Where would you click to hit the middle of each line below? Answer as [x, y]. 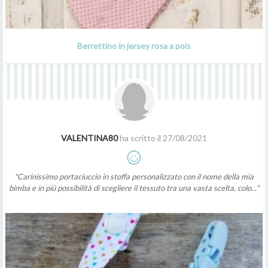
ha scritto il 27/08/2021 [162, 138]
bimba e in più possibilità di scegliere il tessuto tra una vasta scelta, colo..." [134, 188]
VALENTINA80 [89, 138]
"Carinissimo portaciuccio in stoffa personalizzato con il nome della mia [134, 176]
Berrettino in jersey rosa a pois [134, 45]
